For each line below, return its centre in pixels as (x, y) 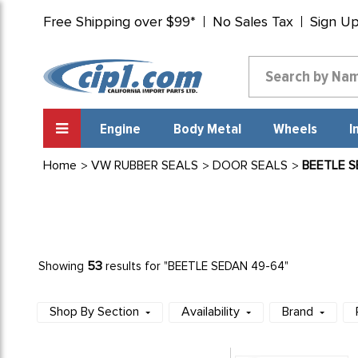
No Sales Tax (253, 22)
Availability (211, 312)
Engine (121, 129)
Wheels (295, 129)
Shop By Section (95, 312)
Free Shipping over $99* (119, 22)
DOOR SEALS (250, 165)
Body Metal (207, 129)
